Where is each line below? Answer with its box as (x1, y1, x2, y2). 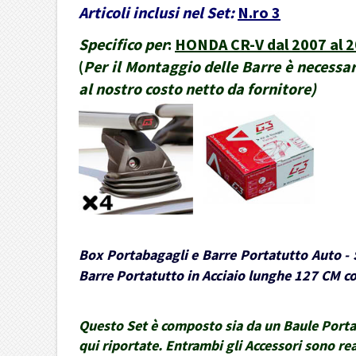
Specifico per (79, 34, 168, 55)
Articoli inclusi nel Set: (79, 2, 234, 23)
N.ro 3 (238, 2, 281, 23)
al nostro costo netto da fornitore (79, 79, 311, 99)
